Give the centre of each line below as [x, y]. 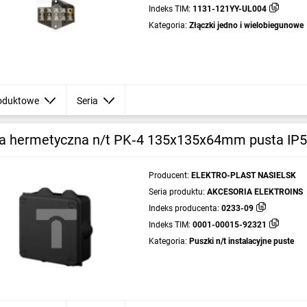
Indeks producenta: [184, 208]
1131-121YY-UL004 [229, 9]
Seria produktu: [176, 192]
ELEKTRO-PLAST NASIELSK [243, 175]
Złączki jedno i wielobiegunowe [246, 25]
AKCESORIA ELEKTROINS [255, 192]
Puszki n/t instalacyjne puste [241, 241]
